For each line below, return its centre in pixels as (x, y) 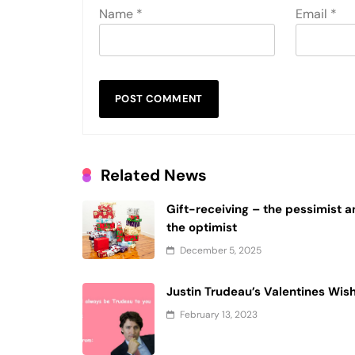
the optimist (202, 227)
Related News (154, 175)
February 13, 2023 (219, 314)
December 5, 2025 (221, 250)
